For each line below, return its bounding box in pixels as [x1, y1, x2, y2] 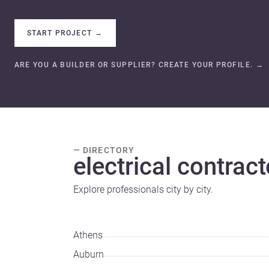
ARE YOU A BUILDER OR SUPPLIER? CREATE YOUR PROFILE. [14, 60, 253, 69]
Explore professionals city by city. [73, 183, 213, 195]
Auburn [73, 248, 104, 260]
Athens [73, 229, 103, 241]
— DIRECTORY [73, 145, 134, 155]
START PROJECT [27, 28, 92, 37]
